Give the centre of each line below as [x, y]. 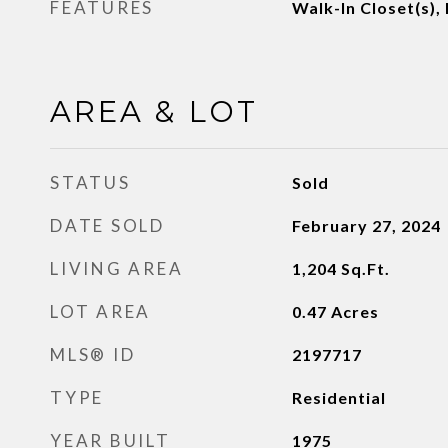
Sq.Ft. [365, 268]
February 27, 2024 [366, 225]
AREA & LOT [154, 111]
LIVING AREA [117, 268]
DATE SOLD [107, 225]
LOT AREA [100, 311]
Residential [338, 397]
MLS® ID [93, 354]
